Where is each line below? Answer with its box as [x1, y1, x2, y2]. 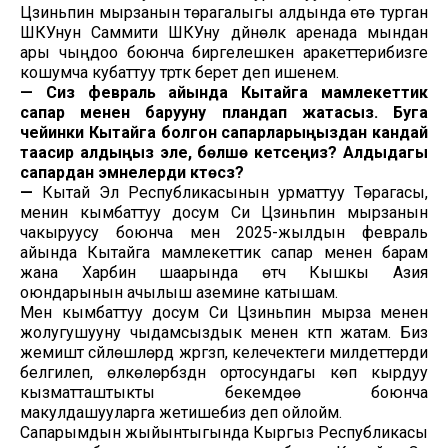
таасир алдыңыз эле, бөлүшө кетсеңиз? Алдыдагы [20, 142, 428, 162]
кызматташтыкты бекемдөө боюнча [20, 382, 428, 402]
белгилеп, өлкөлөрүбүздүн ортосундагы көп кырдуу [20, 362, 428, 382]
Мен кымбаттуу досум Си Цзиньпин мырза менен [20, 302, 428, 322]
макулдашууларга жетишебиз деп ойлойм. [20, 402, 342, 422]
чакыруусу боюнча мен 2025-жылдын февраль [20, 222, 428, 242]
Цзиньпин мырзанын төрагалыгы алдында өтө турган [20, 2, 428, 22]
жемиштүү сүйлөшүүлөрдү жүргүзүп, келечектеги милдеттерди [20, 342, 428, 362]
